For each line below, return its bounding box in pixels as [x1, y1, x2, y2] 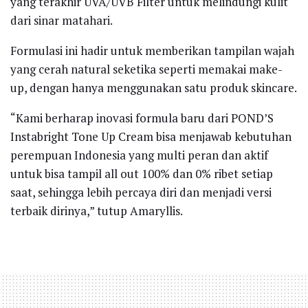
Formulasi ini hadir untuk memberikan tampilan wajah [10, 42, 294, 58]
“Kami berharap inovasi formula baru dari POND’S [10, 109, 274, 126]
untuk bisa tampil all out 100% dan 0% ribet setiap [10, 165, 273, 181]
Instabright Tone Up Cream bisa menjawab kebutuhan [10, 128, 291, 144]
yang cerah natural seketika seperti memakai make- [10, 60, 283, 77]
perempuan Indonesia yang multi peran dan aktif [10, 146, 268, 163]
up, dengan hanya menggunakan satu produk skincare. [10, 79, 297, 96]
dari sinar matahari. [10, 12, 113, 28]
